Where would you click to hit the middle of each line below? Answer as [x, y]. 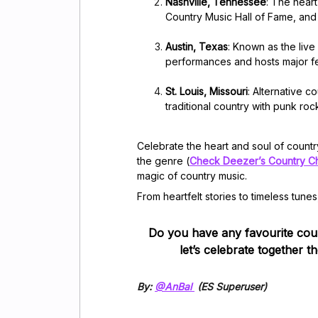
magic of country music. [192, 175]
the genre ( [163, 160]
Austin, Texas [197, 46]
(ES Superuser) [231, 286]
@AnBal [175, 286]
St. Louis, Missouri [207, 91]
